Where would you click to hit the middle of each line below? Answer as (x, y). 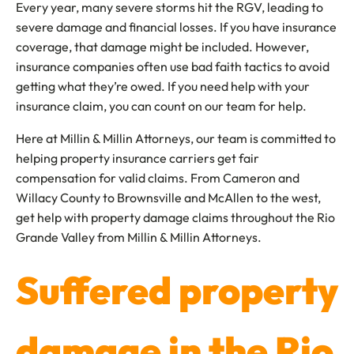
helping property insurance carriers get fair (137, 158)
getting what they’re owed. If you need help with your (163, 86)
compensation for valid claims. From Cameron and (158, 178)
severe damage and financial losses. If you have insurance (176, 27)
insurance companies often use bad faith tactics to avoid (173, 66)
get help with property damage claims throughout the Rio (175, 217)
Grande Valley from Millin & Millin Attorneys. (139, 237)
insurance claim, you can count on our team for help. (161, 106)
